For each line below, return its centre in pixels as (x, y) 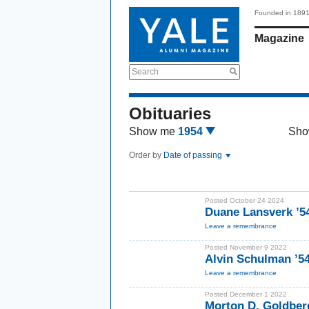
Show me (152, 131)
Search (145, 72)
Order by (146, 155)
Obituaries (170, 113)
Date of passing (194, 155)
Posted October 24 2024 (245, 200)
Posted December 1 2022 (246, 294)
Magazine (279, 38)
